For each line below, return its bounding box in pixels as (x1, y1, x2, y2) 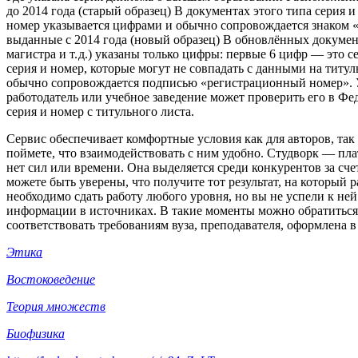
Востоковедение (6, 272, 95, 287)
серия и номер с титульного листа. (6, 105, 194, 119)
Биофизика (6, 327, 65, 341)
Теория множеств (6, 300, 105, 314)
